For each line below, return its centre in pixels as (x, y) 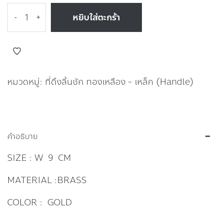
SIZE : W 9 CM (39, 158)
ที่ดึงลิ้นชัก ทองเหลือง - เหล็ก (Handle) (119, 82)
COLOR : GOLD (39, 203)
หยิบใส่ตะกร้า (96, 17)
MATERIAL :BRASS (47, 180)
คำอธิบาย (23, 137)
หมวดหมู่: (26, 82)
